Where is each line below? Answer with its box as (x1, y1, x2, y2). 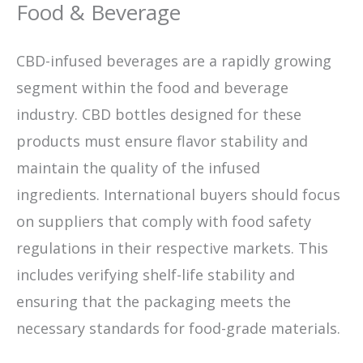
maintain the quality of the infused (16, 158, 260, 178)
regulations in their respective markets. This (16, 238, 328, 258)
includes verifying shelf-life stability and (16, 265, 295, 285)
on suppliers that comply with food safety (16, 211, 311, 232)
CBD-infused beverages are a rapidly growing (16, 51, 331, 71)
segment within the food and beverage (16, 78, 288, 98)
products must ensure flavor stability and (16, 131, 308, 152)
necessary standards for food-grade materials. (16, 318, 340, 339)
